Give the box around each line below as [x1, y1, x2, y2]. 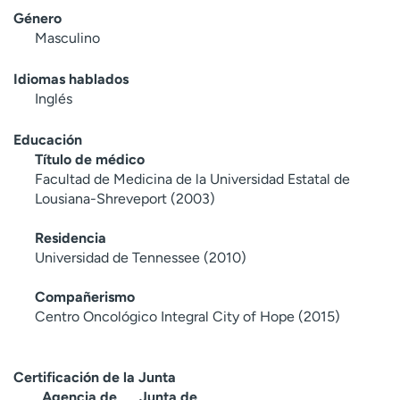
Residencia [35, 229, 106, 246]
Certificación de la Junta [13, 368, 176, 386]
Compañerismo [35, 287, 135, 305]
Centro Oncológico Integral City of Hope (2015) [35, 307, 340, 325]
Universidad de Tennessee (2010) [35, 248, 246, 266]
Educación [13, 130, 82, 148]
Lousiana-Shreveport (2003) [35, 189, 215, 207]
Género [13, 9, 62, 27]
